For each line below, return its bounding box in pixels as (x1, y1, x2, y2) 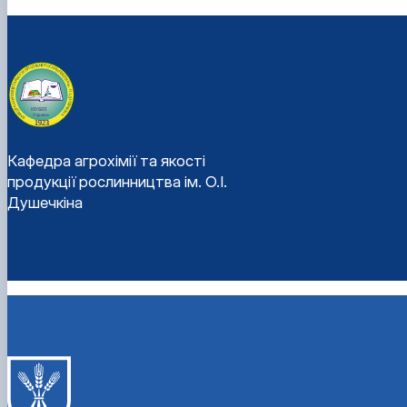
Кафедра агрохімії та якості (7, 151, 205, 170)
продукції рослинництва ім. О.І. (7, 172, 227, 191)
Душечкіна (7, 193, 83, 212)
